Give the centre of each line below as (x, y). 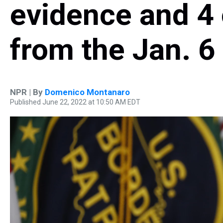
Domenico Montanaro (87, 92)
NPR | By (27, 92)
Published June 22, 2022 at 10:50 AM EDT (75, 102)
